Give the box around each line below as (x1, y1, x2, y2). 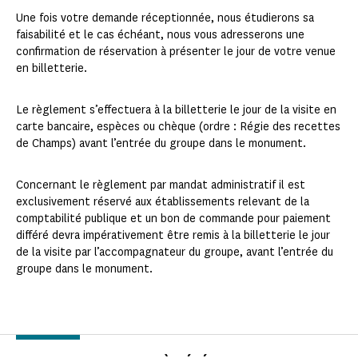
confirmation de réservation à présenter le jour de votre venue (16, 44, 336, 60)
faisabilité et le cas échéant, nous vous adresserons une (16, 27, 304, 43)
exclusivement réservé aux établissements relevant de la (16, 194, 309, 210)
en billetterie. (16, 61, 87, 77)
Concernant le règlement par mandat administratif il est (16, 177, 305, 193)
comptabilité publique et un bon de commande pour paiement (16, 211, 331, 227)
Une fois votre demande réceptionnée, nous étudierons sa (16, 10, 314, 26)
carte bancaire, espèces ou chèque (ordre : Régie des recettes (16, 119, 340, 135)
